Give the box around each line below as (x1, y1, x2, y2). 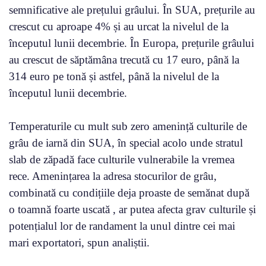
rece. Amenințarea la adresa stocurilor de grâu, (9, 169, 217, 182)
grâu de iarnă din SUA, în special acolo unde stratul (9, 136, 243, 149)
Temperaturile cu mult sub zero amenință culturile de (9, 119, 247, 132)
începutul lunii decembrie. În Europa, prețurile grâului (9, 36, 254, 49)
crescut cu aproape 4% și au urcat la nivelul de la (9, 20, 229, 33)
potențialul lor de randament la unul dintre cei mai (9, 219, 235, 232)
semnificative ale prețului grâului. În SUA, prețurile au (9, 3, 255, 16)
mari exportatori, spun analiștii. (9, 236, 150, 249)
